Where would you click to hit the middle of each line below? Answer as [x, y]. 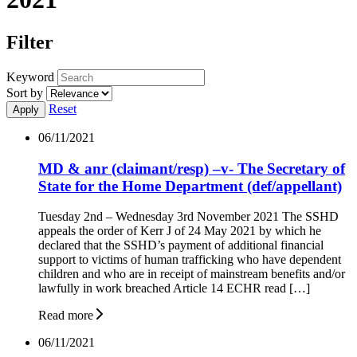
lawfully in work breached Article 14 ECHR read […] [174, 288]
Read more [66, 316]
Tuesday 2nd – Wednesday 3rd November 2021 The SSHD [188, 217]
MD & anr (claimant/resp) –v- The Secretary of [192, 168]
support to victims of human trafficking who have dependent [190, 260]
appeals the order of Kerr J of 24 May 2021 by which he [180, 231]
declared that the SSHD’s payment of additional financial [181, 245]
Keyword [30, 76]
